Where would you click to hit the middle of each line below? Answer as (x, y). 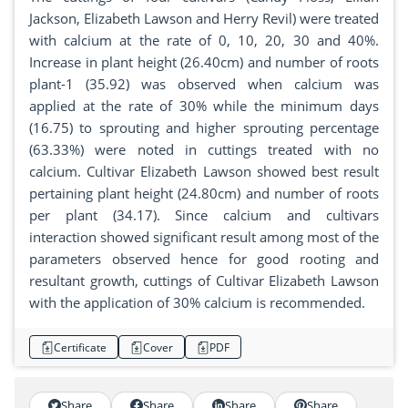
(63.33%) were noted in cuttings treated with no (204, 150)
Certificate (80, 347)
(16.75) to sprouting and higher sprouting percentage (204, 128)
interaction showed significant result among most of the (204, 237)
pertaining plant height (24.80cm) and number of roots (204, 194)
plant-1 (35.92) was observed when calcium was (204, 84)
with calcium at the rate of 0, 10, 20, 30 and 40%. (204, 41)
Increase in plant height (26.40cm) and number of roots (204, 62)
